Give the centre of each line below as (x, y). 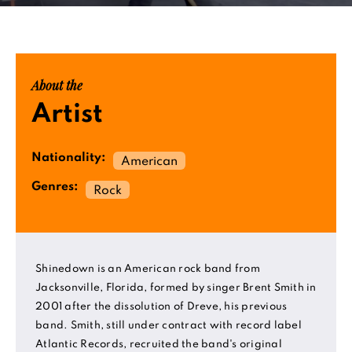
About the (57, 85)
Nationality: (68, 158)
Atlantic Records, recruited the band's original (159, 345)
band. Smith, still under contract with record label (169, 326)
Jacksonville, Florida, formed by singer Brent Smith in (176, 288)
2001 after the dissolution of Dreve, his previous (161, 307)
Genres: (55, 187)
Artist (67, 115)
